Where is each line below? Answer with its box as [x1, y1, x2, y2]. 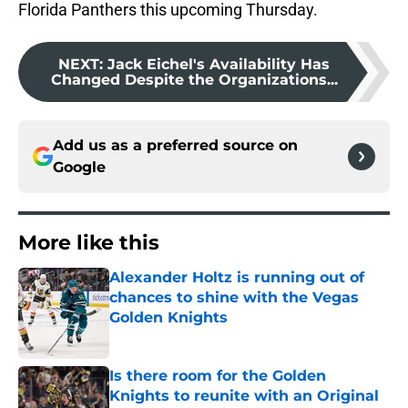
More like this [18, 230, 159, 256]
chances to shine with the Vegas [109, 289, 359, 307]
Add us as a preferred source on [53, 137, 298, 155]
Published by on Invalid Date [108, 328, 267, 343]
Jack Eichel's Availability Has [107, 56, 330, 74]
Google [53, 158, 106, 177]
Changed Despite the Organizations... [50, 71, 338, 89]
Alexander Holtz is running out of [109, 269, 364, 287]
